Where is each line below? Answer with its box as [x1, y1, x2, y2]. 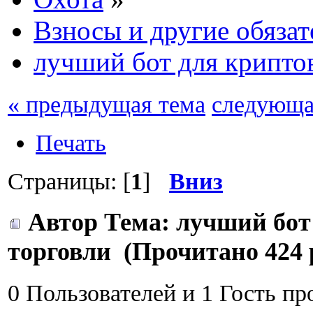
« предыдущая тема [8, 90, 205, 117]
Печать [36, 129, 106, 156]
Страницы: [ [8, 167, 131, 194]
